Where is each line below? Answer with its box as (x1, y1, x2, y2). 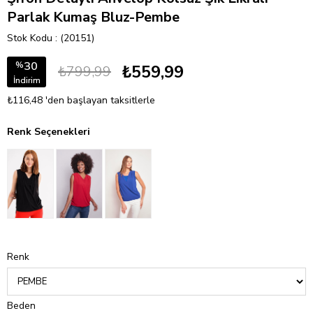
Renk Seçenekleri (7, 125, 90, 138)
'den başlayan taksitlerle (45, 94, 155, 107)
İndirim (13, 74, 41, 86)
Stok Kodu (7, 31, 52, 45)
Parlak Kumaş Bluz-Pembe (7, 8, 180, 27)
